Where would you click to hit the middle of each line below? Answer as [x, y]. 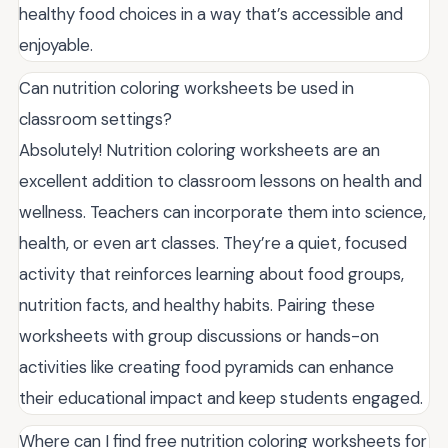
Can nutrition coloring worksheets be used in [186, 87]
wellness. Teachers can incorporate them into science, [222, 211]
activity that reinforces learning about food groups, [211, 273]
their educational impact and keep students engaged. [221, 397]
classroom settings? [95, 118]
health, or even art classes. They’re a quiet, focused [213, 242]
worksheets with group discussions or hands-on [199, 335]
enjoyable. [56, 44]
